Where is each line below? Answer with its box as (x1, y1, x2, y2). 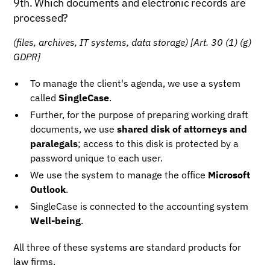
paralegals (30, 137, 78, 149)
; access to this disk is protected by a (78, 137, 239, 149)
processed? (13, 11, 69, 25)
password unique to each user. (30, 152, 163, 164)
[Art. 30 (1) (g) (190, 36, 252, 48)
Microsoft (208, 169, 251, 181)
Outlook (30, 183, 66, 195)
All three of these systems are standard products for (13, 241, 242, 253)
